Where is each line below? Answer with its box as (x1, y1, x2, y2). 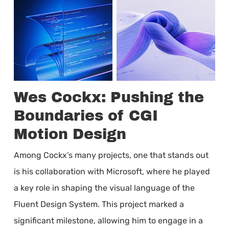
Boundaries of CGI (13, 108, 158, 124)
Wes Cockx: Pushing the (13, 89, 204, 106)
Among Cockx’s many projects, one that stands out (13, 150, 209, 161)
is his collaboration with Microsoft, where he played (13, 167, 210, 177)
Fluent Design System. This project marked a (13, 199, 184, 210)
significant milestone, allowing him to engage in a (13, 216, 203, 226)
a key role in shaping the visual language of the (13, 183, 195, 193)
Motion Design (13, 126, 126, 143)
